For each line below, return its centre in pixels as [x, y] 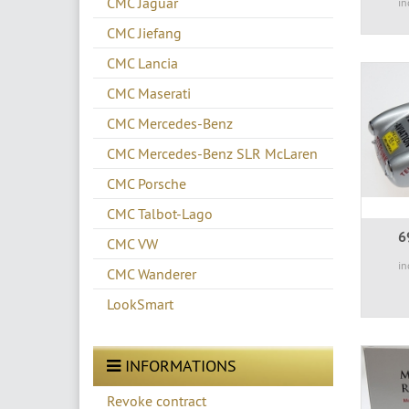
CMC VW [132, 243]
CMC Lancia [142, 63]
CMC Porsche [147, 183]
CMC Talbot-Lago [160, 213]
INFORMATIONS [178, 366]
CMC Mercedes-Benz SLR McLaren [212, 153]
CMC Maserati [149, 93]
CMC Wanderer [152, 273]
